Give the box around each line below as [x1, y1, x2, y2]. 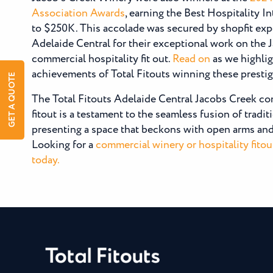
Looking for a [32, 137, 96, 153]
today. [32, 152, 60, 168]
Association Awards [32, 5, 125, 21]
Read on [172, 51, 210, 67]
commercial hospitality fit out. [32, 51, 172, 67]
